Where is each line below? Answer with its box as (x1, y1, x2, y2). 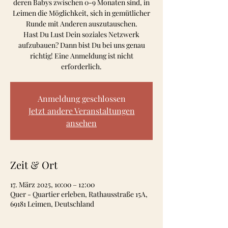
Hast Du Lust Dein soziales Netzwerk (23, 30, 139, 39)
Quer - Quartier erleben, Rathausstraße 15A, (10, 189, 148, 199)
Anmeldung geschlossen (37, 93, 126, 104)
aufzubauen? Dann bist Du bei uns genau (18, 40, 145, 50)
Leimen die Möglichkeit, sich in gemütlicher (13, 8, 150, 18)
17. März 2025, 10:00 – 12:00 (10, 180, 95, 189)
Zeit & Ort (10, 158, 58, 172)
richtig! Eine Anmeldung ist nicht (30, 51, 133, 61)
